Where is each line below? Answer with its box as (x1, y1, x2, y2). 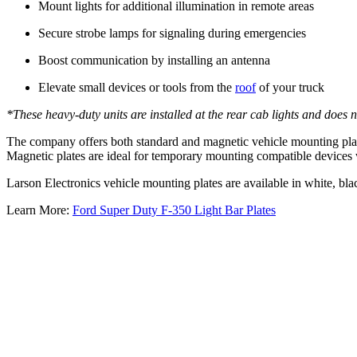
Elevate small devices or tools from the (38, 80, 235, 95)
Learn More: (6, 203, 73, 218)
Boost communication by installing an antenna (38, 53, 270, 68)
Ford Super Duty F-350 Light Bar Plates (73, 203, 276, 218)
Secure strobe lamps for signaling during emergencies (38, 26, 306, 41)
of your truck (256, 80, 324, 95)
